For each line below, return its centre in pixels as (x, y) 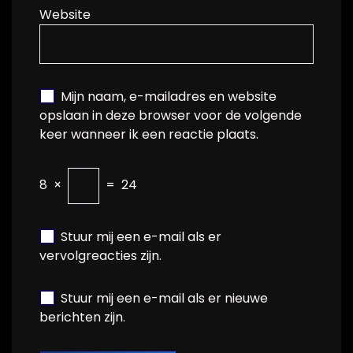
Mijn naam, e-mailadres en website (169, 97)
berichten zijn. (82, 317)
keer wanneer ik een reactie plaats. (149, 134)
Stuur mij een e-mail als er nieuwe (164, 298)
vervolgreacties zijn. (100, 256)
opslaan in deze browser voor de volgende (171, 115)
